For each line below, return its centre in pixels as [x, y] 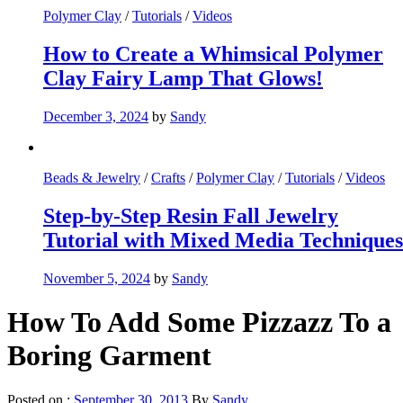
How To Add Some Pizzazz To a [199, 322]
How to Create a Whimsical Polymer [213, 54]
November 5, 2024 [97, 278]
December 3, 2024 [96, 117]
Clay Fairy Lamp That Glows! [183, 79]
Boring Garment [109, 356]
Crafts [168, 178]
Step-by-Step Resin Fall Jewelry [191, 216]
